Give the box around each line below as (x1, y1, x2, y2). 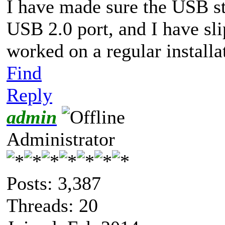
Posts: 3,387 (7, 172, 101, 194)
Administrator (7, 128, 115, 150)
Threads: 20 (7, 194, 98, 216)
